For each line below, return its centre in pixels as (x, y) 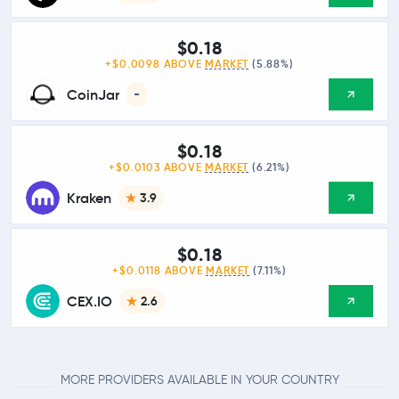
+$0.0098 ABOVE (155, 64)
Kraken (89, 198)
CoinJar (93, 94)
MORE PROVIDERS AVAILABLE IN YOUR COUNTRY (199, 380)
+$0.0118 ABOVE (159, 271)
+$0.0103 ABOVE (157, 167)
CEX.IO (90, 301)
